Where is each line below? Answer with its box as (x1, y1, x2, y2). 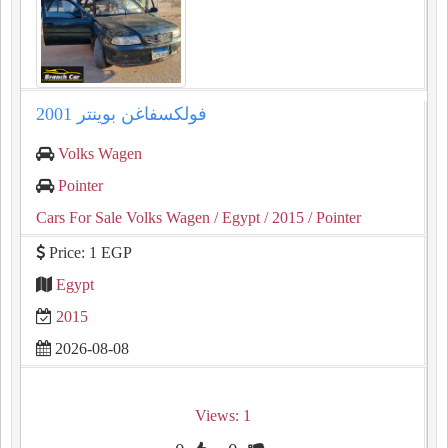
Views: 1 (194, 407, 251, 424)
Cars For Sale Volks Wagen (36, 209, 210, 226)
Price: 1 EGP (45, 244, 132, 261)
